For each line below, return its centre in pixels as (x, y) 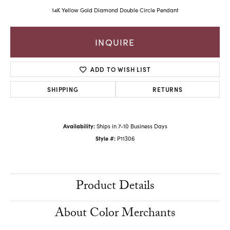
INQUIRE (115, 42)
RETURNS (168, 89)
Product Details (115, 187)
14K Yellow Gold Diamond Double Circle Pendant (115, 10)
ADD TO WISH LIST (120, 69)
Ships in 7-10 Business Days (132, 126)
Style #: (106, 139)
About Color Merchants (115, 215)
